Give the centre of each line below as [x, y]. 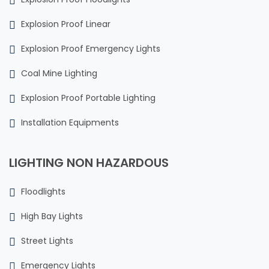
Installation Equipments [70, 123]
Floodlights [43, 192]
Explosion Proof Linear [66, 24]
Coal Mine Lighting [59, 74]
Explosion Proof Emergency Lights [91, 49]
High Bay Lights [52, 216]
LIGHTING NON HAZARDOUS [89, 163]
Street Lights [47, 241]
